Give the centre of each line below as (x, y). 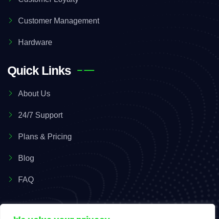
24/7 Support (40, 115)
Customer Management (59, 21)
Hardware (35, 42)
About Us (34, 93)
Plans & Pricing (45, 136)
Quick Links (39, 70)
